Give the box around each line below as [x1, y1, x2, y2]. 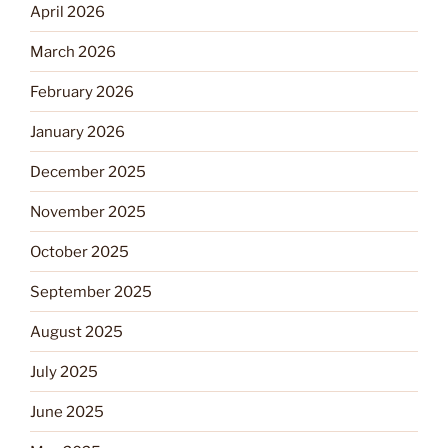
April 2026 [30, 2, 105, 21]
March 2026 [30, 42, 116, 61]
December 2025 [30, 162, 146, 181]
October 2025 [30, 242, 129, 261]
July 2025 [30, 362, 98, 381]
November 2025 [30, 202, 146, 221]
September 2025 [30, 282, 152, 301]
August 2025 [30, 322, 123, 341]
